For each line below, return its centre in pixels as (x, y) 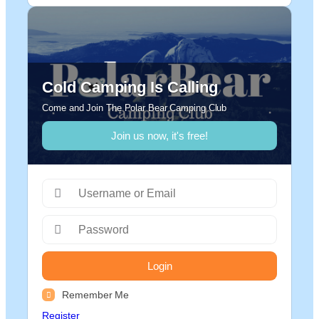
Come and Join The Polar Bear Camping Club (135, 108)
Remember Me (96, 295)
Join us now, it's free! (159, 135)
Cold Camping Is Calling (130, 87)
